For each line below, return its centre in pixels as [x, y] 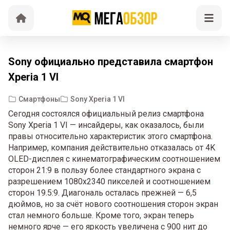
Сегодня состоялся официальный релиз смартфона [106, 114]
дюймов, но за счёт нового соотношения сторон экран [113, 204]
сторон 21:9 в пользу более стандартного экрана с [104, 170]
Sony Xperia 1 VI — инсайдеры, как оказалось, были [106, 125]
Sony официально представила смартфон [111, 62]
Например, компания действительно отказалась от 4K [112, 148]
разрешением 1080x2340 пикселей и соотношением [109, 181]
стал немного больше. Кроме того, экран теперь [101, 215]
